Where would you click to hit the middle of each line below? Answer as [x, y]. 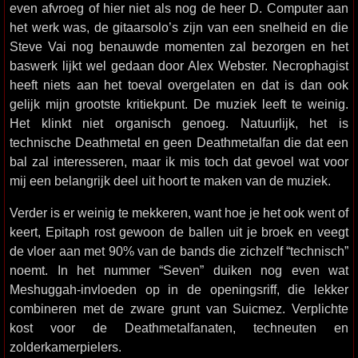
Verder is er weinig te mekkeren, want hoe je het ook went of [179, 213]
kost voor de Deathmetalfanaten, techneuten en [179, 328]
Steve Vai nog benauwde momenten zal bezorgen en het [179, 46]
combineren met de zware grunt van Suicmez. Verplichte [179, 308]
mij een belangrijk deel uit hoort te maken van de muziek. [170, 181]
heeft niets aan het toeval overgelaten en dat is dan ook [179, 85]
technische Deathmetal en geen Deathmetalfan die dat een [179, 142]
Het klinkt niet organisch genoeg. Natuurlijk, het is [179, 123]
